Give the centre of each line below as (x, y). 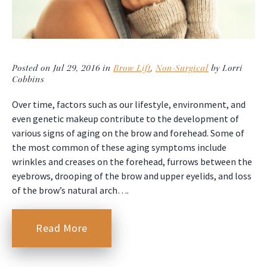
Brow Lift (132, 69)
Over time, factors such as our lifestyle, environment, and (129, 105)
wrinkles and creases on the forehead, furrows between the (132, 162)
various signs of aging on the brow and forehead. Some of (128, 133)
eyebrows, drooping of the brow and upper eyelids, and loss (132, 176)
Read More (62, 228)
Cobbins (28, 80)
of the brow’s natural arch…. (70, 190)
